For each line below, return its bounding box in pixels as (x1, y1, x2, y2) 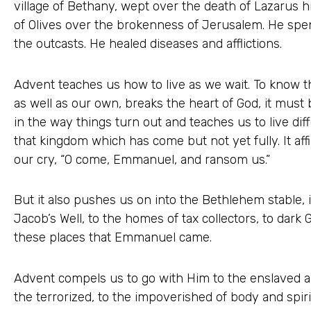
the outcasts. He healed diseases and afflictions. (14, 36, 282, 52)
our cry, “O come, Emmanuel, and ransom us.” (14, 151, 270, 167)
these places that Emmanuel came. (14, 230, 212, 246)
